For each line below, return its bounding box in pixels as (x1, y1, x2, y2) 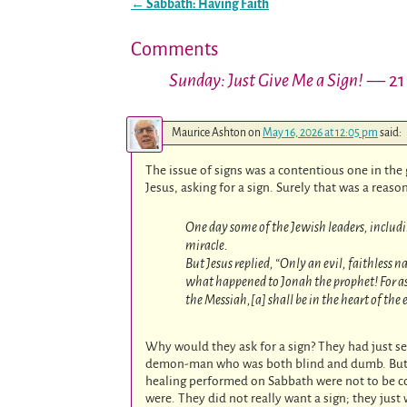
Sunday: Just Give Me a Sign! (169, 70, 363, 90)
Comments (131, 38, 218, 59)
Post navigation (131, 10, 222, 25)
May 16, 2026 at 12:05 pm (263, 126, 378, 140)
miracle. (184, 238, 228, 253)
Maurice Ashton (172, 126, 246, 140)
